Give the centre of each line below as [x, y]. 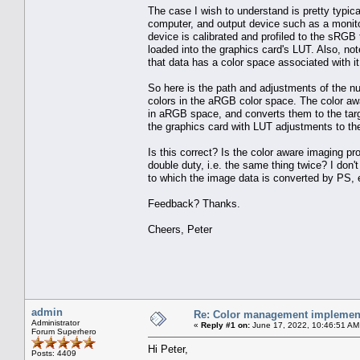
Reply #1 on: [225, 325]
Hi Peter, [168, 349]
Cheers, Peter [180, 229]
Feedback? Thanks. [194, 203]
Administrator [55, 322]
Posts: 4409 [54, 353]
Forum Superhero [64, 331]
